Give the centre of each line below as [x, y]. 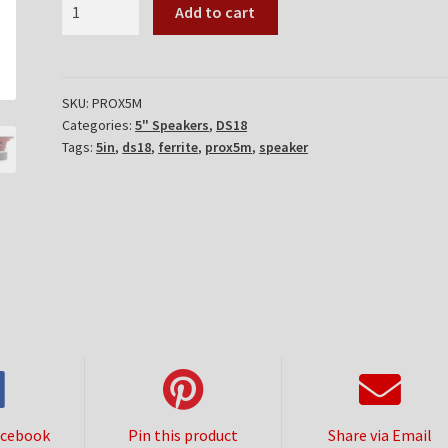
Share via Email [380, 434]
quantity [90, 51]
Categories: [99, 124]
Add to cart [215, 12]
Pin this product [183, 434]
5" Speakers [172, 124]
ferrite [178, 146]
